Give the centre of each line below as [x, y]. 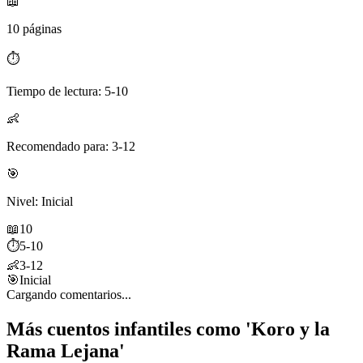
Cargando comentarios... [69, 294]
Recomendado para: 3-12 [71, 146]
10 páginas [34, 28]
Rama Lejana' [66, 350]
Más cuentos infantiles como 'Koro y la [168, 329]
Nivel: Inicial [40, 201]
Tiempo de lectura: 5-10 [67, 91]
